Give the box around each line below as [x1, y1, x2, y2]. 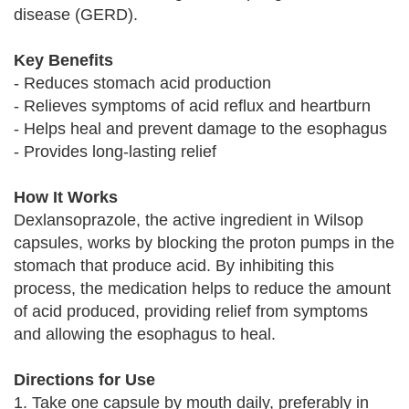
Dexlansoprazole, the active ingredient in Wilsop [14, 211, 363, 229]
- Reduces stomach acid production [14, 74, 271, 92]
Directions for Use [14, 371, 155, 389]
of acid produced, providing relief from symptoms [14, 302, 368, 320]
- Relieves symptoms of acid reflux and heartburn [14, 97, 371, 115]
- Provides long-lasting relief [14, 142, 216, 161]
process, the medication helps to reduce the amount [14, 279, 391, 298]
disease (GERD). [14, 5, 138, 24]
